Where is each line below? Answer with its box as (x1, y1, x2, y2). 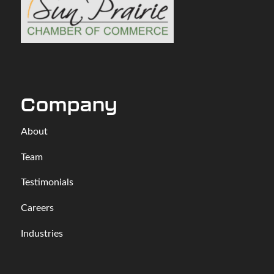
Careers (20, 201, 54, 214)
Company (20, 93, 117, 115)
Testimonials (20, 175, 73, 188)
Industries (20, 226, 63, 239)
